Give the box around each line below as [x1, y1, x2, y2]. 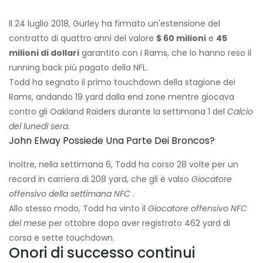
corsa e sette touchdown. [9, 232, 114, 244]
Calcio [227, 106, 253, 118]
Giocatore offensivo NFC [148, 203, 247, 215]
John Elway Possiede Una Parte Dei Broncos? [9, 134, 215, 148]
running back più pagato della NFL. [9, 62, 148, 74]
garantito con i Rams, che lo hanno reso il [79, 47, 251, 59]
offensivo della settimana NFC [9, 188, 130, 200]
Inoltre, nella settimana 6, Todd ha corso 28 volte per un [9, 159, 238, 171]
